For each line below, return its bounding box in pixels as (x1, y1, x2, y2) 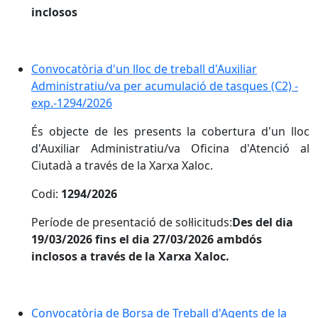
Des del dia (232, 214, 293, 230)
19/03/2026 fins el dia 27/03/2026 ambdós (31, 231, 262, 247)
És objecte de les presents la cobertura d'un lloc (31, 124, 309, 139)
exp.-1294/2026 (31, 95, 112, 111)
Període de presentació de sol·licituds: (31, 214, 232, 230)
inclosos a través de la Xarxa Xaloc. (31, 248, 229, 264)
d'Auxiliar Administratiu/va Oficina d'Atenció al (31, 141, 309, 156)
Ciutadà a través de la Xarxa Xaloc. (31, 158, 213, 173)
